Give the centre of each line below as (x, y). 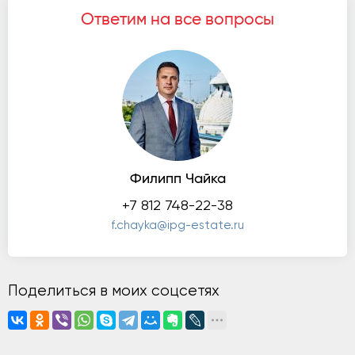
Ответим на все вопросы (177, 19)
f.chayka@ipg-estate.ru (177, 225)
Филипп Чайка (177, 179)
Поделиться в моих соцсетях (114, 291)
